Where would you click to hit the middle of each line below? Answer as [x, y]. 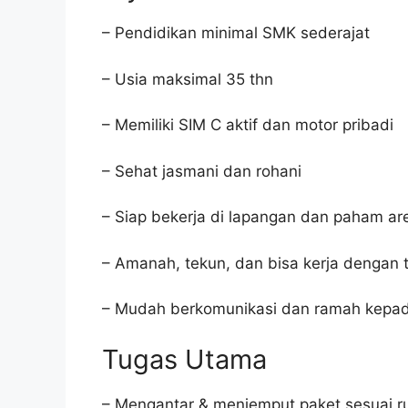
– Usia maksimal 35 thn [188, 79]
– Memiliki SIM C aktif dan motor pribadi [248, 125]
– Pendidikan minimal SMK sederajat [236, 33]
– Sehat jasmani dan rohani [202, 171]
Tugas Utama [184, 359]
